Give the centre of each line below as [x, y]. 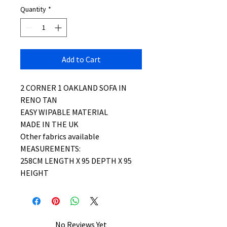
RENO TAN [39, 100]
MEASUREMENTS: [50, 148]
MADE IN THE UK [49, 124]
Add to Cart [81, 59]
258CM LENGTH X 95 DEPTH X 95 [76, 161]
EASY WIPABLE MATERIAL [64, 112]
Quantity [33, 9]
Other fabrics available [60, 136]
